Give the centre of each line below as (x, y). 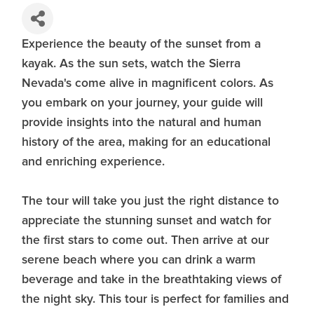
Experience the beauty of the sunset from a (141, 44)
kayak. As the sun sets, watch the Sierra (131, 64)
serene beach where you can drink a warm (139, 260)
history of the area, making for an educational (146, 142)
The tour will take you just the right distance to (150, 201)
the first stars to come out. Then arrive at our (145, 240)
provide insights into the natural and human (142, 123)
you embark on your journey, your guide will (142, 103)
